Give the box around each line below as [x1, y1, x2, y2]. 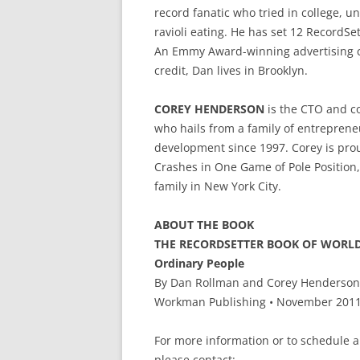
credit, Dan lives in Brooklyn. [154, 63, 308, 78]
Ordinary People [154, 256, 244, 271]
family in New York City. [154, 178, 281, 194]
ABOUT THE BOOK [154, 217, 254, 232]
